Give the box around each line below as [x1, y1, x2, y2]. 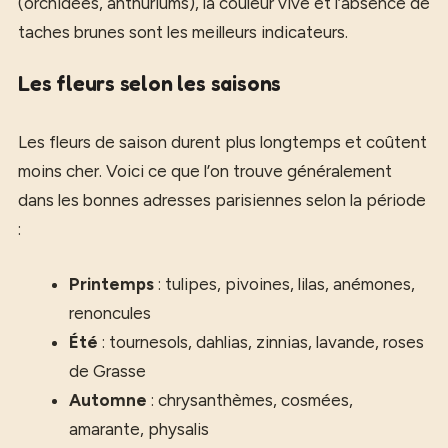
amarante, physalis [69, 418, 209, 439]
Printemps [69, 273, 154, 294]
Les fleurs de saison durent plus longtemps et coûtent [18, 132, 427, 152]
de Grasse [69, 360, 146, 381]
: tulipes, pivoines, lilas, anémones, [154, 273, 415, 294]
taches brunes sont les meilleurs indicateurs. [18, 21, 348, 42]
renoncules [69, 302, 151, 323]
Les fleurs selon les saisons [18, 71, 282, 96]
